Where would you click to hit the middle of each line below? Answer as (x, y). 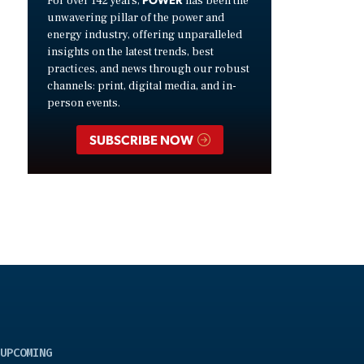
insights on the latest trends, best (130, 52)
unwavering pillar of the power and (136, 18)
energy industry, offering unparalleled (145, 35)
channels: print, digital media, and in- (142, 87)
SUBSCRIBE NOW (142, 139)
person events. (84, 104)
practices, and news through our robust (148, 69)
